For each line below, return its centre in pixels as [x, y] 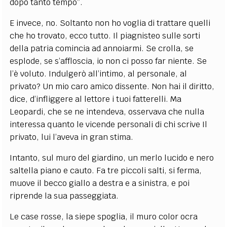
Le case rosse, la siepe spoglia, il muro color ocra [104, 216]
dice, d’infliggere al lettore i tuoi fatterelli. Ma [96, 99]
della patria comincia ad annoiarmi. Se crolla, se [102, 48]
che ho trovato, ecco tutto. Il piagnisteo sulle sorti [105, 35]
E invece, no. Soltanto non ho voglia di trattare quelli [110, 23]
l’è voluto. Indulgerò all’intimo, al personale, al [99, 73]
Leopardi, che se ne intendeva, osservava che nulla [107, 111]
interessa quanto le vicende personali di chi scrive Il [109, 124]
